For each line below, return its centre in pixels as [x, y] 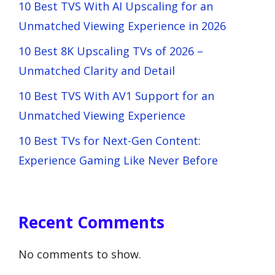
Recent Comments [91, 222]
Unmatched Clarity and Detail [97, 70]
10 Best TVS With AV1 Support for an [116, 95]
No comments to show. [80, 254]
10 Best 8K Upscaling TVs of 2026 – [111, 51]
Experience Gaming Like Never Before [118, 160]
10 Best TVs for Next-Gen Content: [110, 140]
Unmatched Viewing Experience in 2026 [122, 25]
